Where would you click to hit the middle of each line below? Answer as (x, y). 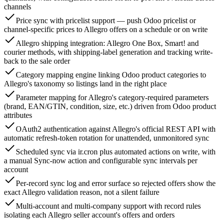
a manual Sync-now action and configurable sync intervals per (101, 161)
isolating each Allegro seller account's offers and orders (89, 215)
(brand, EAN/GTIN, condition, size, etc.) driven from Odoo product (110, 107)
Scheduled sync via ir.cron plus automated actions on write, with (116, 152)
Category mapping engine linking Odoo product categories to (111, 75)
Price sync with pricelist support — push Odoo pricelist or (106, 21)
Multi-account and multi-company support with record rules (108, 206)
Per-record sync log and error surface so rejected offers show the (116, 184)
